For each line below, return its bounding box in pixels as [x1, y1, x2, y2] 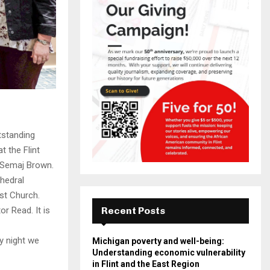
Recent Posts [101, 205, 165, 216]
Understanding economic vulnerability [92, 248, 245, 257]
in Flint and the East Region [92, 259, 199, 269]
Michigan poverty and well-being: [92, 236, 224, 246]
